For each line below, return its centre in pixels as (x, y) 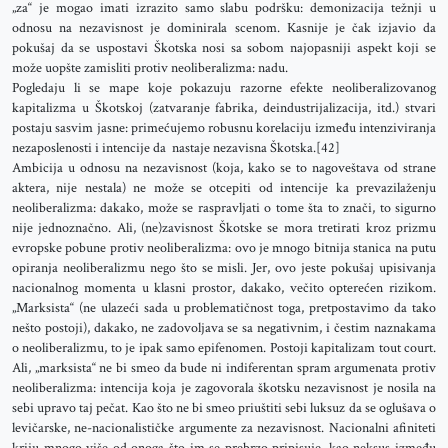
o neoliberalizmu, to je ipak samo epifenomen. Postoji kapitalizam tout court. (224, 348)
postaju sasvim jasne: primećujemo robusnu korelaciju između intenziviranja (224, 128)
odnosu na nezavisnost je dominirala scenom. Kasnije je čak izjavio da (224, 28)
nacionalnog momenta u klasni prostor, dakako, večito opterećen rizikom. (224, 288)
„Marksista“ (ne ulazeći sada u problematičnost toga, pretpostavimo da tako (224, 308)
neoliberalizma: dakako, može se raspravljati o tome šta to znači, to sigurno (224, 208)
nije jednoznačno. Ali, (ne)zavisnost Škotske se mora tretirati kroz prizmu (224, 228)
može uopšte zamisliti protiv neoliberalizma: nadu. (150, 68)
